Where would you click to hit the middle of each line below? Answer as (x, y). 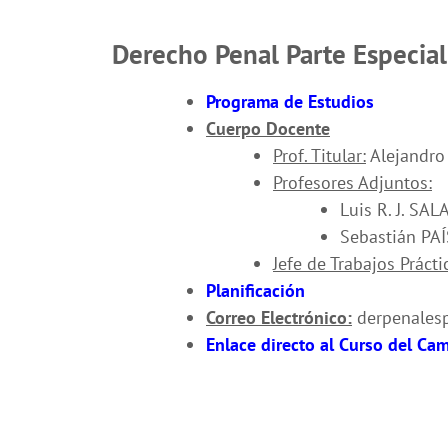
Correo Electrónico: (279, 317)
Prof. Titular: (319, 155)
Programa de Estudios (290, 101)
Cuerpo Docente (268, 128)
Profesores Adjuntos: (352, 182)
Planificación (255, 290)
